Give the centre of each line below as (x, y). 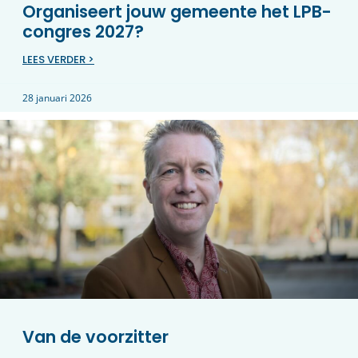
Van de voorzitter (95, 337)
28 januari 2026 (57, 98)
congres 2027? (83, 32)
